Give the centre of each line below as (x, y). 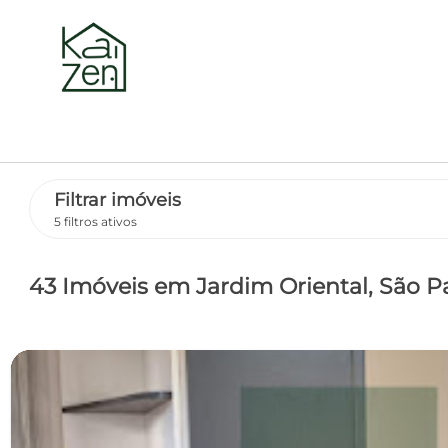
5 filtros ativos (95, 221)
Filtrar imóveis (117, 200)
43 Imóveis (91, 286)
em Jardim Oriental (260, 286)
